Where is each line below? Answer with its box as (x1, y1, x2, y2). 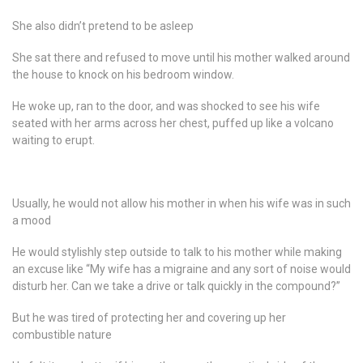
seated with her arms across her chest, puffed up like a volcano (12, 117, 334, 130)
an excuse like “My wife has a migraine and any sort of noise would (12, 263, 351, 275)
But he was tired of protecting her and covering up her (12, 311, 286, 324)
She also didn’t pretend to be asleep (12, 19, 194, 32)
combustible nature (12, 328, 112, 341)
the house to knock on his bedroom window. (12, 68, 234, 81)
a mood (12, 214, 51, 227)
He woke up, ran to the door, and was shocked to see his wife (12, 100, 320, 113)
